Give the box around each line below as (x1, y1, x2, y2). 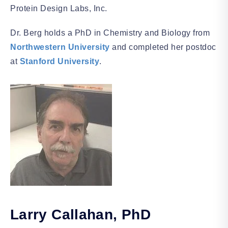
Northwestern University (10, 42, 110, 51)
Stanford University (19, 56, 99, 66)
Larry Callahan (10, 206, 113, 222)
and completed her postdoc (109, 42, 216, 51)
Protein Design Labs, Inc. (10, 4, 107, 13)
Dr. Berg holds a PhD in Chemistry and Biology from (10, 28, 210, 37)
